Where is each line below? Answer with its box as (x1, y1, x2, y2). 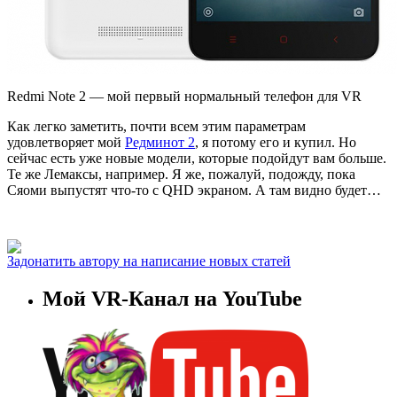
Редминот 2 (125, 134, 195, 150)
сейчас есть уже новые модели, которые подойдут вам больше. (7, 150, 386, 166)
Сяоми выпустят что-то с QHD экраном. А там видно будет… (7, 182, 381, 198)
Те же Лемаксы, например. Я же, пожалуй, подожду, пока (7, 166, 355, 182)
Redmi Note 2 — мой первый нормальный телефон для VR (7, 88, 362, 104)
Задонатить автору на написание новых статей (7, 253, 291, 269)
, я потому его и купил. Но (195, 134, 356, 150)
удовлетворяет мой (7, 134, 125, 150)
